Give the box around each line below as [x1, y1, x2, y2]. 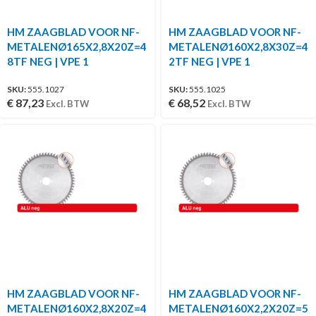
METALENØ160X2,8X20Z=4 [7, 301, 147, 315]
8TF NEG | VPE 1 [7, 54, 89, 68]
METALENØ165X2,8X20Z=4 [7, 39, 147, 53]
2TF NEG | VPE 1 [169, 54, 250, 68]
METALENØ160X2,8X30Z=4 [169, 39, 308, 53]
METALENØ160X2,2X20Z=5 [169, 301, 308, 315]
